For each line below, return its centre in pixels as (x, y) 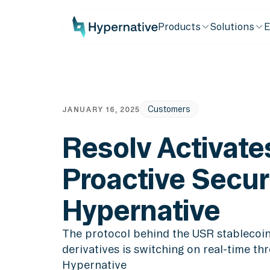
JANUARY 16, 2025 (101, 109)
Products (180, 26)
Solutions (232, 26)
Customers (169, 109)
